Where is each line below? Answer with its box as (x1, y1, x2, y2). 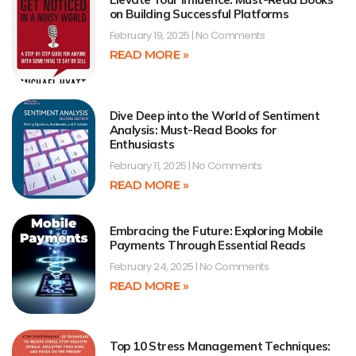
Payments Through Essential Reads (109, 237, 306, 253)
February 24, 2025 (109, 258, 195, 274)
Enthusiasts (109, 136, 174, 152)
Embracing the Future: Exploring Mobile (109, 222, 323, 238)
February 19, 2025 (109, 28, 192, 44)
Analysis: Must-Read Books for (109, 122, 277, 137)
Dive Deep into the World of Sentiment (109, 107, 320, 123)
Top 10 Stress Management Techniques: (109, 339, 331, 354)
